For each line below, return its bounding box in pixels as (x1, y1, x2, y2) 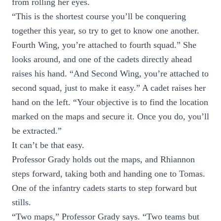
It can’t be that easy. (12, 140, 84, 150)
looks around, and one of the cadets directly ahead (12, 54, 192, 64)
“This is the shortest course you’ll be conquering (12, 11, 186, 21)
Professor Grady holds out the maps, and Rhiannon (12, 154, 195, 164)
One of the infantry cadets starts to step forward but (12, 183, 197, 193)
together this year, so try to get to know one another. (12, 26, 199, 36)
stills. (12, 197, 31, 207)
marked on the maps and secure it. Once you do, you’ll (12, 111, 209, 121)
